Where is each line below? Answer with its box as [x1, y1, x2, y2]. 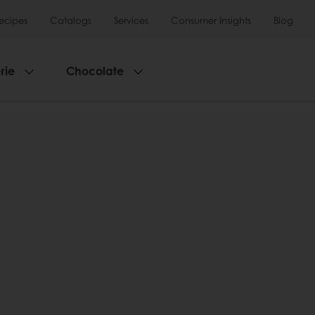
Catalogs [50, 13, 91, 27]
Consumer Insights [171, 13, 251, 27]
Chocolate [66, 63, 124, 79]
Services [114, 13, 148, 27]
